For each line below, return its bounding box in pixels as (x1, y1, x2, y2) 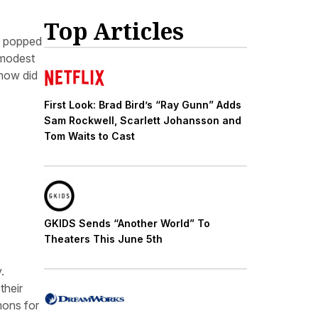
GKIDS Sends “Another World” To (44, 216, 210, 229)
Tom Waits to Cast (44, 129, 135, 142)
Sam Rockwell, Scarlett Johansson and (44, 114, 241, 126)
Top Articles (44, 16, 184, 47)
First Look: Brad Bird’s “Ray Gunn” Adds (44, 98, 241, 111)
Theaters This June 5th (44, 232, 163, 245)
